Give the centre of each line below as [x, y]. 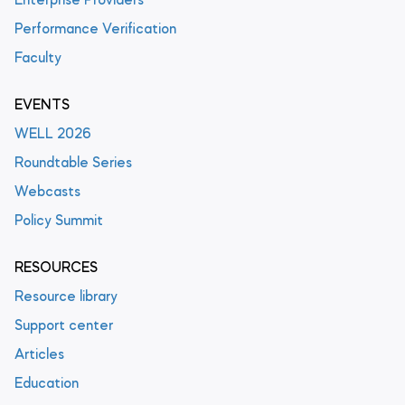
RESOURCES [56, 269]
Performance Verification [95, 30]
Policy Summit [59, 222]
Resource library [66, 298]
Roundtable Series [73, 164]
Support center [64, 327]
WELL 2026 [53, 135]
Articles [39, 356]
